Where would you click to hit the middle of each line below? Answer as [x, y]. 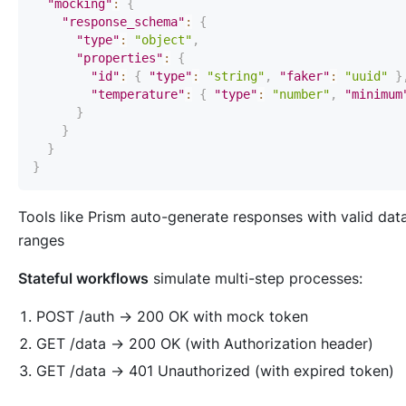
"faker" [304, 77]
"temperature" [138, 95]
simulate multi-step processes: [256, 279]
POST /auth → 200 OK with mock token [172, 317]
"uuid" [366, 77]
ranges [41, 241]
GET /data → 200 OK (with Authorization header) [205, 344]
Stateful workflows [83, 279]
